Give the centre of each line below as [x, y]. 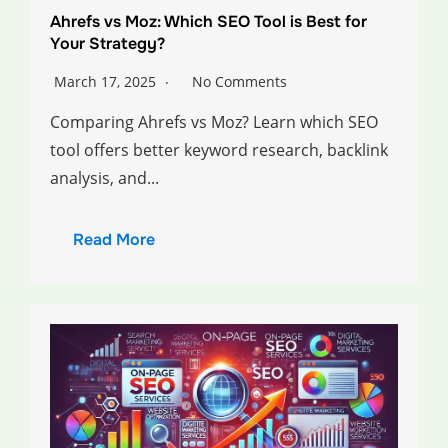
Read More [114, 240]
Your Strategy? [107, 43]
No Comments [239, 81]
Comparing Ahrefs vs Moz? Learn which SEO [214, 121]
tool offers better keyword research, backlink [219, 149]
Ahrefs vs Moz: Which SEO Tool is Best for [208, 21]
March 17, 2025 [107, 81]
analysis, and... [104, 177]
